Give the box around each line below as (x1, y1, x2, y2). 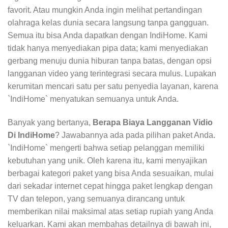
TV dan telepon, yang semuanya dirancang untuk (8, 194, 185, 204)
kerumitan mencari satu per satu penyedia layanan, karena (8, 82, 218, 91)
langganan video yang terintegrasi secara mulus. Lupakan (8, 69, 216, 78)
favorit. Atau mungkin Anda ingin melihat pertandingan (8, 6, 202, 15)
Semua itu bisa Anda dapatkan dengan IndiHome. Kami (8, 31, 208, 40)
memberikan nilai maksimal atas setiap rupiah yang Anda (8, 207, 213, 216)
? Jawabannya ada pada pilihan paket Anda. (55, 131, 215, 140)
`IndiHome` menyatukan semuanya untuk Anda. (8, 95, 179, 104)
